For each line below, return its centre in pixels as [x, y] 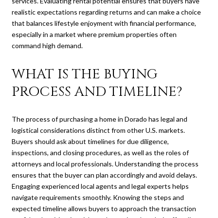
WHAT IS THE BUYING [85, 74]
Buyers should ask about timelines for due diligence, [90, 142]
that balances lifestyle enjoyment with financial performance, [104, 23]
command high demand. [47, 45]
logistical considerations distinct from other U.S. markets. [98, 130]
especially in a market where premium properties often [94, 34]
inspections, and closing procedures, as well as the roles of [100, 153]
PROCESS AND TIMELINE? [97, 91]
